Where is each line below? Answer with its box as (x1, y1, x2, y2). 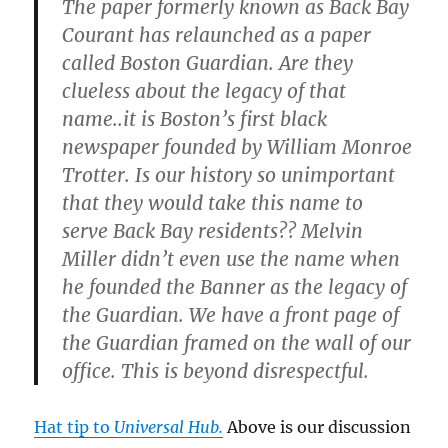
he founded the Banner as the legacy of (62, 275, 408, 300)
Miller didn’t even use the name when (62, 247, 401, 272)
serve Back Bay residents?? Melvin (62, 219, 364, 244)
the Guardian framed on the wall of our (62, 331, 412, 356)
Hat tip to (34, 417, 115, 438)
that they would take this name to (62, 191, 364, 216)
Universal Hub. (114, 417, 224, 438)
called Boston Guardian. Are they (62, 51, 354, 76)
